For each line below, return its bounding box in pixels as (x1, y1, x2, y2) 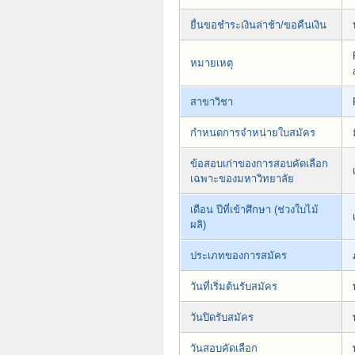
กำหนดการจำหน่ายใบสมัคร (190, 126, 315, 139)
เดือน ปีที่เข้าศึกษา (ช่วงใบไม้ (190, 203, 319, 216)
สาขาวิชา (190, 95, 233, 108)
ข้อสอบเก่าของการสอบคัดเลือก (190, 157, 328, 170)
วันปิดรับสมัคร (190, 311, 254, 323)
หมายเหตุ (190, 56, 233, 69)
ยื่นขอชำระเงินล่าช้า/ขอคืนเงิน (190, 18, 326, 31)
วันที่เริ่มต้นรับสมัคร (190, 280, 277, 292)
